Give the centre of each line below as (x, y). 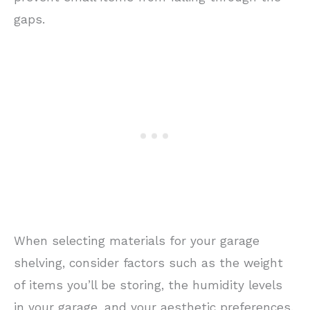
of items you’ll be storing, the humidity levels (148, 285)
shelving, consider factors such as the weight (148, 263)
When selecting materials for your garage (137, 240)
